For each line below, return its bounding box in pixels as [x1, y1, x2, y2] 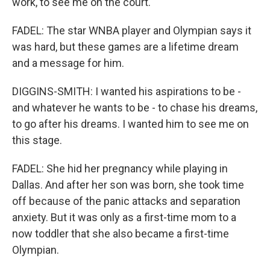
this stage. [12, 134, 62, 146]
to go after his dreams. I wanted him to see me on [12, 118, 249, 130]
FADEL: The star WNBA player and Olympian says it [12, 24, 251, 37]
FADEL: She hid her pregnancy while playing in [12, 162, 228, 175]
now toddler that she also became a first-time [12, 227, 229, 240]
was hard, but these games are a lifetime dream [12, 40, 239, 53]
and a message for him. [12, 57, 124, 69]
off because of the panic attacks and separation [12, 195, 240, 207]
